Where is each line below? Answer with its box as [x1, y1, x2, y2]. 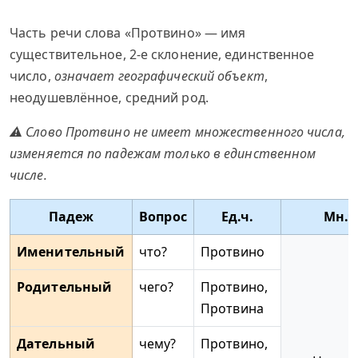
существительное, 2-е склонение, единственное [10, 46, 315, 63]
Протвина [201, 300, 264, 317]
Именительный [17, 243, 125, 261]
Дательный [17, 335, 95, 352]
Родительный [17, 278, 113, 296]
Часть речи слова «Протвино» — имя [10, 24, 246, 42]
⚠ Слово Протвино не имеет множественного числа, [10, 123, 345, 141]
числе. [10, 166, 47, 184]
